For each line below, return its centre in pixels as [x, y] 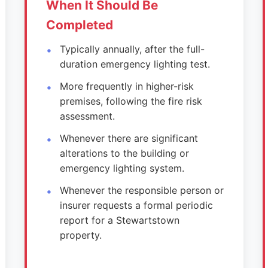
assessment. [87, 116]
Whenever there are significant [129, 138]
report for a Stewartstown [119, 220]
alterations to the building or [124, 153]
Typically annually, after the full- [132, 49]
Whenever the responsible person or [141, 190]
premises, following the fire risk [131, 101]
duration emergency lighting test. [135, 64]
